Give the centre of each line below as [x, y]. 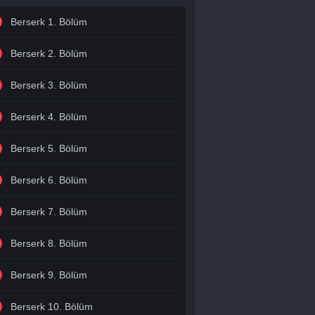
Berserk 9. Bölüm [49, 275]
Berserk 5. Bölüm [49, 148]
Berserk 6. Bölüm [49, 180]
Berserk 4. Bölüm [49, 117]
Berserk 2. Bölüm [49, 53]
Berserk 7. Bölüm [49, 212]
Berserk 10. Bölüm [51, 307]
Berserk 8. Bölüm [49, 243]
